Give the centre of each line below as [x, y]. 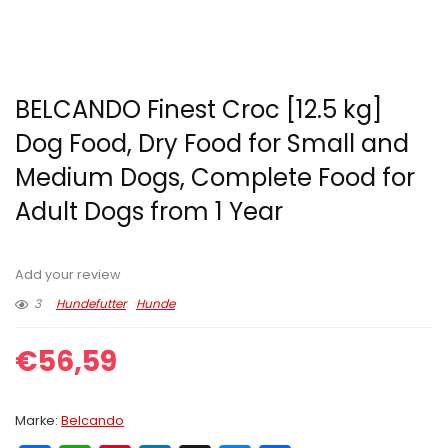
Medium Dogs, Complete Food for [215, 178]
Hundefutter [91, 304]
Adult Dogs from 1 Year [149, 212]
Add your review [68, 275]
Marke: [38, 421]
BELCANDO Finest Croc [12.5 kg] [198, 110]
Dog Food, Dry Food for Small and [212, 144]
